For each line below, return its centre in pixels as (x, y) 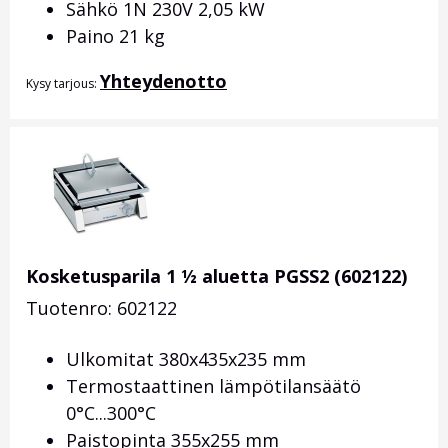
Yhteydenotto (163, 81)
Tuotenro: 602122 (101, 308)
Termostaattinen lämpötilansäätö (213, 386)
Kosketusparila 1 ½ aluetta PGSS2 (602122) (216, 276)
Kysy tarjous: (63, 84)
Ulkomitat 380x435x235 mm (186, 359)
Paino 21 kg (115, 36)
